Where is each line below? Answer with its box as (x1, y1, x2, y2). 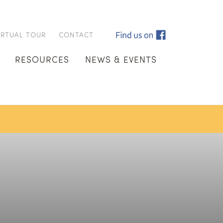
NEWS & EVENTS (85, 53, 157, 65)
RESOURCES (15, 53, 70, 65)
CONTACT (59, 30, 94, 39)
